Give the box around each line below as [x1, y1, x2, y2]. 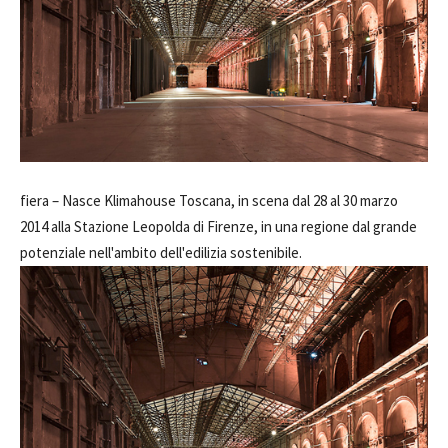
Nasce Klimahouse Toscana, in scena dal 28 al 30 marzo [62, 191, 398, 210]
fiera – [20, 191, 62, 210]
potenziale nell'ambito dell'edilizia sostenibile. [20, 243, 302, 262]
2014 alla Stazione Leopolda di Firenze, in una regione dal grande [20, 217, 417, 236]
